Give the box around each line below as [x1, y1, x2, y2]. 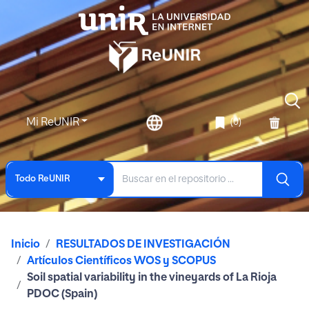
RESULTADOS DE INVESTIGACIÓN [56, 239, 230, 250]
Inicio [11, 239, 40, 250]
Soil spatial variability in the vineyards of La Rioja [27, 272, 277, 283]
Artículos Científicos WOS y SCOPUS [27, 255, 216, 267]
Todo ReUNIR [15, 175, 70, 184]
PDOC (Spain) [27, 288, 97, 300]
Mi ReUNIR [26, 117, 81, 128]
